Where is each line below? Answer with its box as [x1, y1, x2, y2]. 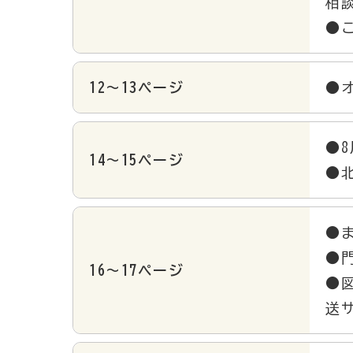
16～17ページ [89, 262, 184, 277]
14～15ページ [89, 152, 184, 167]
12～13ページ [89, 80, 184, 95]
